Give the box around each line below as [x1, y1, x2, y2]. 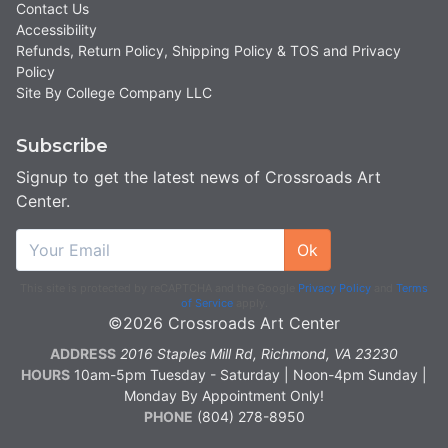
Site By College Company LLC [16, 84, 212, 102]
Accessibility [16, 21, 97, 39]
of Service [180, 296, 233, 311]
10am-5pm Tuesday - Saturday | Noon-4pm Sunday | [70, 366, 427, 384]
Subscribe [16, 135, 108, 158]
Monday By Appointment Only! [124, 387, 324, 405]
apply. [232, 296, 268, 311]
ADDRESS [50, 345, 116, 363]
